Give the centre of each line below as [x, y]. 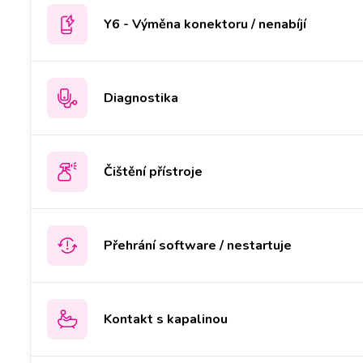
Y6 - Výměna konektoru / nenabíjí [205, 24]
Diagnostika [141, 98]
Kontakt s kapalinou [166, 319]
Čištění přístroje [153, 171]
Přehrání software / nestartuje [198, 245]
